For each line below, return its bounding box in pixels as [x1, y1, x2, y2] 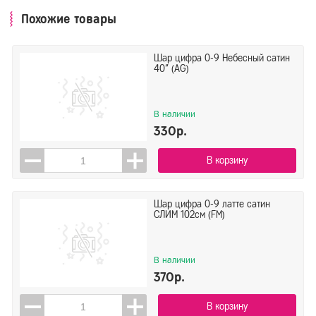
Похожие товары [21, 13, 116, 25]
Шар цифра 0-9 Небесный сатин [154, 53, 291, 63]
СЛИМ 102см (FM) [154, 209, 226, 220]
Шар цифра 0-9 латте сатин [154, 199, 271, 209]
